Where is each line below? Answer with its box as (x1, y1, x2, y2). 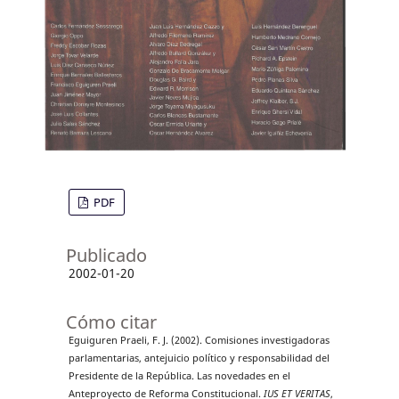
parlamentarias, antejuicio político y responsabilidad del (68, 351, 330, 364)
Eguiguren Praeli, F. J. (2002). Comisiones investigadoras (68, 333, 330, 346)
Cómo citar (65, 309, 157, 334)
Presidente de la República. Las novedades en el (68, 369, 290, 382)
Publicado (65, 242, 147, 267)
